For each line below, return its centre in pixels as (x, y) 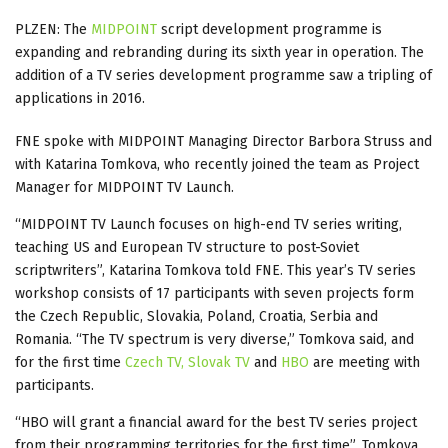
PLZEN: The (53, 29)
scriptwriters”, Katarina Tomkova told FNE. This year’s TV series (215, 270)
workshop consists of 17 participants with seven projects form (214, 293)
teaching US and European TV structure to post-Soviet (187, 247)
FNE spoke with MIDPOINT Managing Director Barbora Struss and (223, 141)
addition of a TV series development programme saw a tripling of (223, 75)
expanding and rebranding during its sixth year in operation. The (219, 52)
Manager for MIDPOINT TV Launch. (124, 187)
